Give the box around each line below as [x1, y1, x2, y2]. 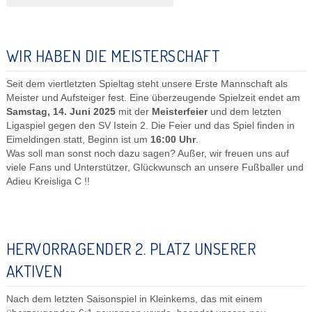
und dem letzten [207, 106, 281, 117]
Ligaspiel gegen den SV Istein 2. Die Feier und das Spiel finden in [6, 120, 295, 131]
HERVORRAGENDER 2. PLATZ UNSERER [6, 237, 256, 258]
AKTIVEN [6, 260, 63, 281]
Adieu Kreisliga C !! [6, 175, 90, 187]
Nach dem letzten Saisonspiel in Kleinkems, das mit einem [6, 293, 263, 304]
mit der [115, 106, 152, 117]
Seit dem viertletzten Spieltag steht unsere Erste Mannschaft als [6, 78, 288, 89]
